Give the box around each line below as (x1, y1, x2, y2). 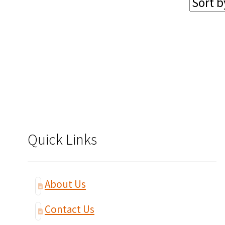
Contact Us (44, 202, 94, 216)
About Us (44, 177, 86, 191)
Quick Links (27, 130, 97, 149)
